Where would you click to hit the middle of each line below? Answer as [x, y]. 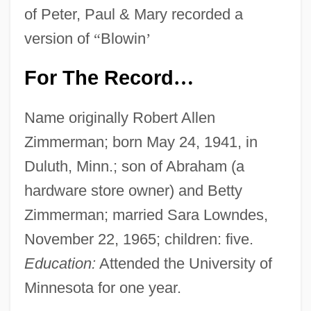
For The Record [99, 77]
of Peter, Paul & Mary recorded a [133, 14]
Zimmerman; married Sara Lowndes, [146, 215]
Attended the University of [184, 263]
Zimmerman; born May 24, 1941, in [141, 142]
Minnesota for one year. [102, 287]
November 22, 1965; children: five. [138, 239]
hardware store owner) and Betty [133, 190]
